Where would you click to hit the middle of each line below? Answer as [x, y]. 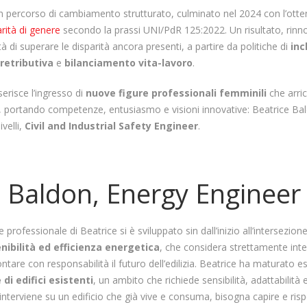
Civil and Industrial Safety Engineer [112, 126]
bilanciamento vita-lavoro [129, 63]
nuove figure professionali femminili [178, 93]
